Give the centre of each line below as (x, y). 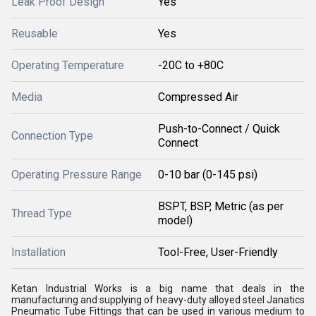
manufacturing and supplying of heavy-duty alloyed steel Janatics (158, 300)
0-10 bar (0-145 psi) (208, 175)
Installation (38, 252)
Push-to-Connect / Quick (219, 129)
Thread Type (42, 213)
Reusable (35, 34)
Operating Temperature (68, 65)
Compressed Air (198, 97)
